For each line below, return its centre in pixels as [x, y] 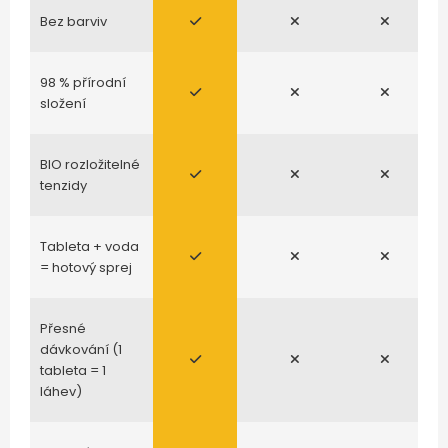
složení [63, 103]
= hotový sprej [86, 267]
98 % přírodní [83, 82]
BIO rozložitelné [90, 164]
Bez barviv [73, 21]
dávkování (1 [81, 349]
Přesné [63, 328]
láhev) [61, 391]
